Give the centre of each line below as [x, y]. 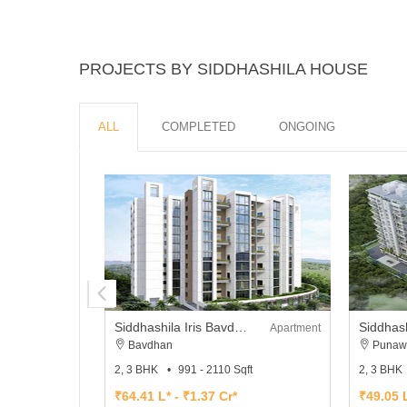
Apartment [296, 328]
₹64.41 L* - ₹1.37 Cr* [176, 396]
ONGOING [307, 126]
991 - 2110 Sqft [216, 369]
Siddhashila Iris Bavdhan [241, 327]
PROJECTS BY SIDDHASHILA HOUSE [223, 69]
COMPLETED [199, 126]
